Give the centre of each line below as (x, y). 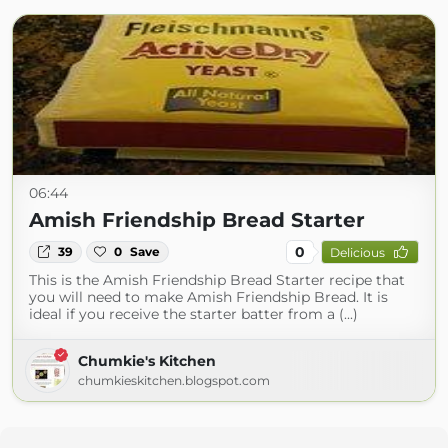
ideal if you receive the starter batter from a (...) (193, 314)
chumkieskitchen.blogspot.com (174, 380)
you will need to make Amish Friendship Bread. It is (208, 297)
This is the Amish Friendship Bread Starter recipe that (217, 280)
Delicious (357, 252)
